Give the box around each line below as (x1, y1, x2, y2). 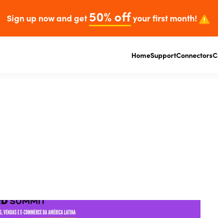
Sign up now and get (6, 12, 89, 24)
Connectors (176, 50, 213, 60)
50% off (89, 7, 131, 25)
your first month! (130, 12, 197, 24)
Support (150, 50, 176, 60)
